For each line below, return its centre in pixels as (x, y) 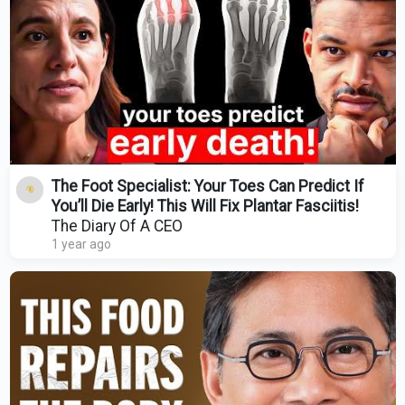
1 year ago (81, 244)
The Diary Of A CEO (117, 226)
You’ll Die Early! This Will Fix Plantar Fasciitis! (205, 206)
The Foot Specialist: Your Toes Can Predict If (207, 186)
